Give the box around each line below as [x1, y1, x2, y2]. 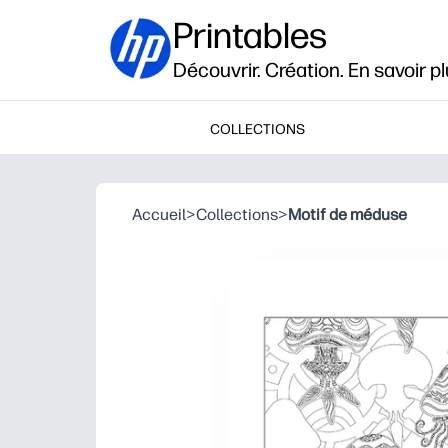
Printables [173, 14, 327, 57]
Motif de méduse [288, 205, 407, 224]
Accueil [132, 205, 186, 224]
